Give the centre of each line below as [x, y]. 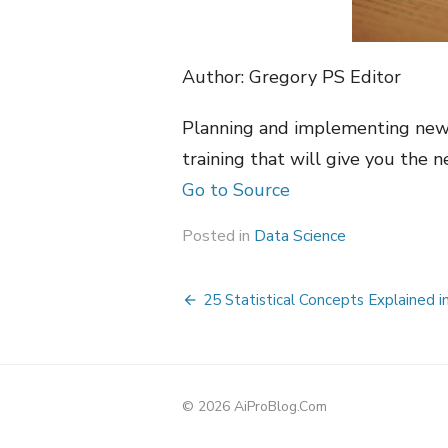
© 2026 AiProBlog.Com [254, 406]
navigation [262, 337]
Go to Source [236, 190]
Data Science [300, 236]
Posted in [218, 236]
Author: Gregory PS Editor [291, 77]
